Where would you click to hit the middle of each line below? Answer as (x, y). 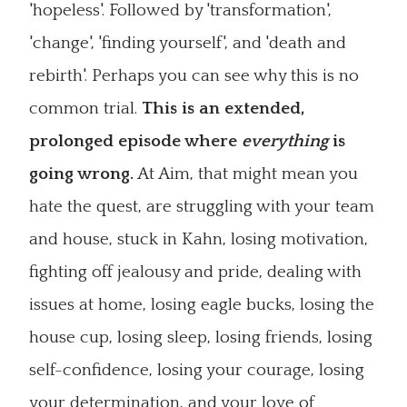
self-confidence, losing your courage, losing (197, 370)
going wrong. (81, 174)
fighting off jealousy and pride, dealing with (195, 272)
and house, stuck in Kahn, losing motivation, (199, 239)
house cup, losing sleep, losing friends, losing (201, 338)
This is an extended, (223, 109)
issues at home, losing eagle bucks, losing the (202, 305)
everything (285, 141)
